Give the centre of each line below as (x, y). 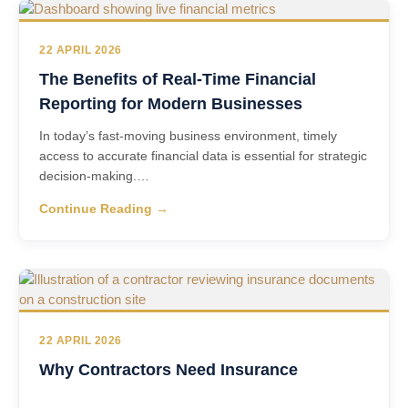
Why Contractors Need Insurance (168, 370)
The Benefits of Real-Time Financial (178, 79)
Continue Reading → (104, 209)
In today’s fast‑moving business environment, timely (188, 136)
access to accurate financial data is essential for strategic (203, 156)
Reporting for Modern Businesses (171, 104)
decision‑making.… (94, 176)
